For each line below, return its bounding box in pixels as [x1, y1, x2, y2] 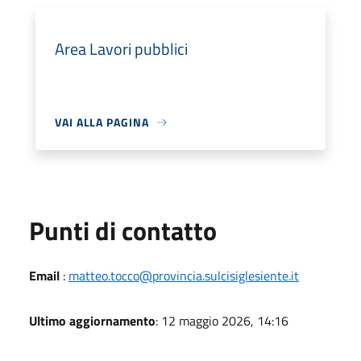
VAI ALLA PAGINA [55, 114, 149, 131]
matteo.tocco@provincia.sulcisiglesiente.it [68, 266, 299, 285]
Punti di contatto [29, 211, 217, 250]
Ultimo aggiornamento [29, 311, 156, 330]
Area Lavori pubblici [55, 36, 188, 61]
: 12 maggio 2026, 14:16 [156, 311, 288, 330]
